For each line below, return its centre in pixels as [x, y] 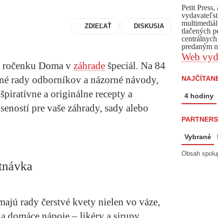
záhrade [89, 66]
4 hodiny [199, 96]
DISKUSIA [149, 26]
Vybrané [198, 137]
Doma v [56, 66]
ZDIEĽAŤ [98, 26]
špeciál [120, 66]
